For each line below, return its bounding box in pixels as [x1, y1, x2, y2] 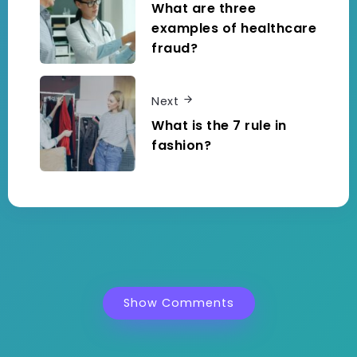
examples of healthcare [151, 18, 316, 37]
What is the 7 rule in [151, 116, 287, 135]
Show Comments [123, 295, 234, 312]
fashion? [151, 136, 211, 155]
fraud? [151, 38, 198, 57]
